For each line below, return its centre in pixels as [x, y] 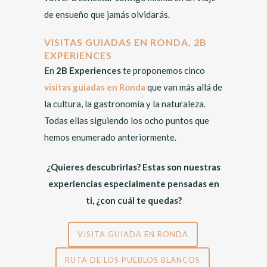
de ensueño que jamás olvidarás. [107, 14]
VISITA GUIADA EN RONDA [133, 234]
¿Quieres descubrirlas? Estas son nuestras [133, 167]
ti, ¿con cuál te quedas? [133, 200]
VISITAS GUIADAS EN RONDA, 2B [125, 42]
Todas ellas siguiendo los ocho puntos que [127, 120]
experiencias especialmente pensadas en [133, 184]
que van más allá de [184, 87]
